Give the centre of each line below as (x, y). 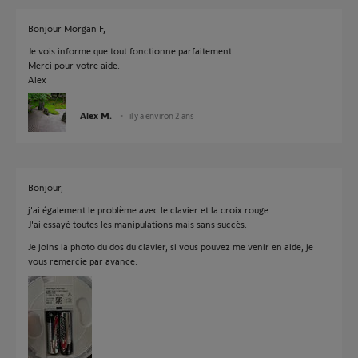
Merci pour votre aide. (74, 65)
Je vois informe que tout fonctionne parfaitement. (131, 50)
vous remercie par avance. (83, 261)
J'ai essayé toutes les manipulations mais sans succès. (137, 224)
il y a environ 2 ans (162, 115)
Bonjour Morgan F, (67, 28)
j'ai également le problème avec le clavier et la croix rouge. (149, 209)
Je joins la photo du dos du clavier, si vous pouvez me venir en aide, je (171, 246)
